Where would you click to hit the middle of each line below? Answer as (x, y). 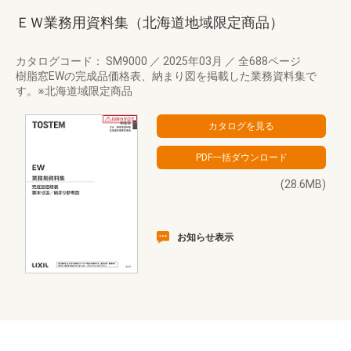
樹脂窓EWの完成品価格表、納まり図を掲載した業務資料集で (166, 76)
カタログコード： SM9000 (83, 61)
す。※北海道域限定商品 (74, 91)
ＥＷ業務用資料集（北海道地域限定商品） (150, 22)
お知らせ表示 (205, 237)
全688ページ (268, 61)
